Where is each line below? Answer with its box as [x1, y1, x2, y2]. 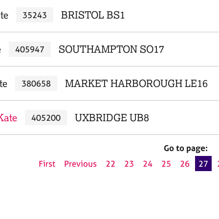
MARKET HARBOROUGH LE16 [65, 77, 208, 89]
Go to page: [164, 143, 208, 153]
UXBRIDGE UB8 [74, 111, 149, 124]
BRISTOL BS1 [61, 9, 125, 21]
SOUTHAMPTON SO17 [58, 43, 164, 55]
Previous [64, 158, 97, 169]
